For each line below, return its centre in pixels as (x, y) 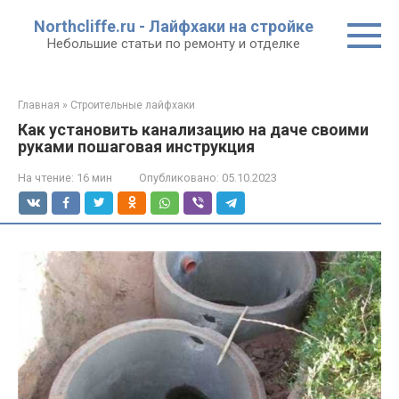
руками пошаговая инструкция (136, 147)
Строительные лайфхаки (133, 105)
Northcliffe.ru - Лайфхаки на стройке (173, 26)
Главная (39, 105)
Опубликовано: (179, 178)
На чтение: (46, 178)
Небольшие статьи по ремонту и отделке (173, 44)
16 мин (93, 178)
